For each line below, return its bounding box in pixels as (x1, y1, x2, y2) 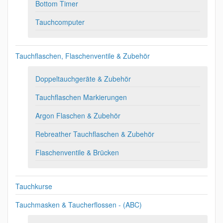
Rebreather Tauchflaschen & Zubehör (35, 129, 154, 139)
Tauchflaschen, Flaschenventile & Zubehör (15, 51, 150, 61)
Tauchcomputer (35, 17, 85, 27)
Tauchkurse (15, 181, 52, 191)
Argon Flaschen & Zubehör (35, 111, 120, 120)
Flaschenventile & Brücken (35, 147, 119, 157)
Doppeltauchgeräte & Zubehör (35, 74, 131, 84)
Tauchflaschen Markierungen (35, 92, 127, 102)
